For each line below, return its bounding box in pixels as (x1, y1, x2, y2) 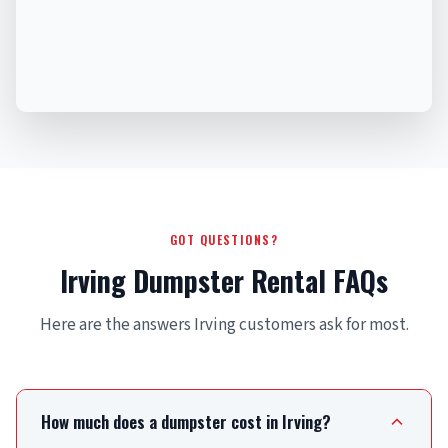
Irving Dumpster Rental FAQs (60, 260, 388, 302)
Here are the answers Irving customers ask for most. (39, 313, 409, 338)
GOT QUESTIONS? (169, 231, 279, 249)
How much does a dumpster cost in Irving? (41, 409, 331, 435)
